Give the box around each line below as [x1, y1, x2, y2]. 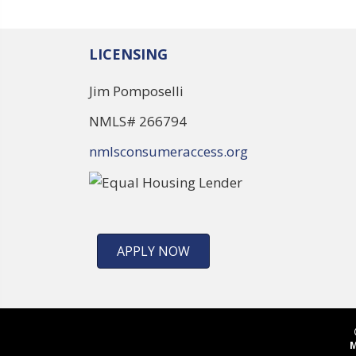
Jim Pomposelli [89, 82, 184, 100]
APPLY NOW [117, 242, 190, 261]
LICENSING [89, 44, 168, 64]
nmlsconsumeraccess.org [89, 142, 248, 161]
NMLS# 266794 [89, 112, 187, 130]
